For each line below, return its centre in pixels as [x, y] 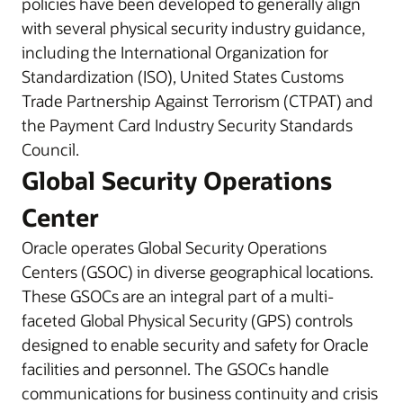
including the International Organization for [175, 52]
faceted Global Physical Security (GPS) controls [187, 320]
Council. [50, 149]
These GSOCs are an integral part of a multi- [178, 296]
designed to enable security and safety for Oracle [195, 345]
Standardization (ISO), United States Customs [183, 76]
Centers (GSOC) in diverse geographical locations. [197, 272]
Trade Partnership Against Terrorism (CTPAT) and [197, 101]
